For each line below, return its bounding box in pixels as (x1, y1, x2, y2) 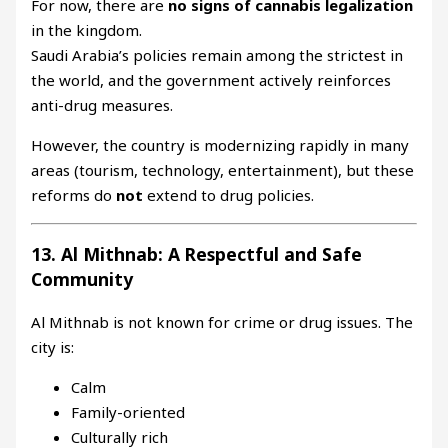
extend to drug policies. (143, 184, 315, 205)
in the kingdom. (31, 19, 143, 40)
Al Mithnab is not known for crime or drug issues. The (31, 311, 414, 332)
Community (31, 267, 134, 292)
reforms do (31, 184, 117, 205)
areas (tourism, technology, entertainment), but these (31, 159, 415, 180)
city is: (31, 336, 75, 357)
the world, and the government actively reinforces (31, 69, 392, 90)
